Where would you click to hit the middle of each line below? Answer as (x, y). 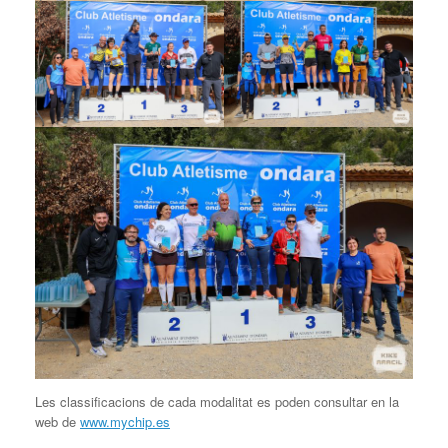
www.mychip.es (125, 422)
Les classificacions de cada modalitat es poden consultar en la (217, 402)
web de (57, 422)
